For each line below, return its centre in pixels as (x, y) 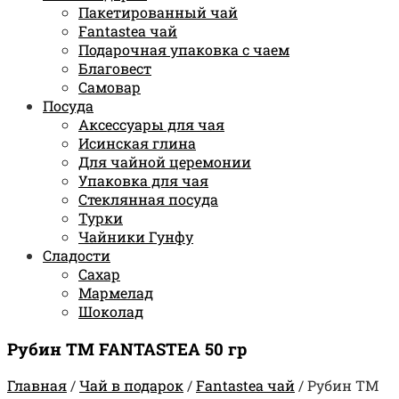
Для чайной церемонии (165, 161)
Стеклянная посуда (148, 199)
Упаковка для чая (143, 180)
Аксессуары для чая (151, 124)
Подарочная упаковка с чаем (184, 49)
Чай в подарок (131, 386)
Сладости (77, 255)
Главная (37, 386)
